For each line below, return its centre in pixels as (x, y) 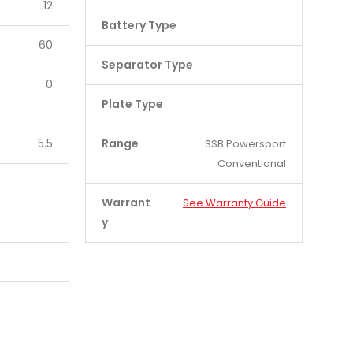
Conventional (251, 163)
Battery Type (139, 25)
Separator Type (147, 65)
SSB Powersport (245, 144)
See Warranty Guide (234, 203)
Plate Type (132, 104)
